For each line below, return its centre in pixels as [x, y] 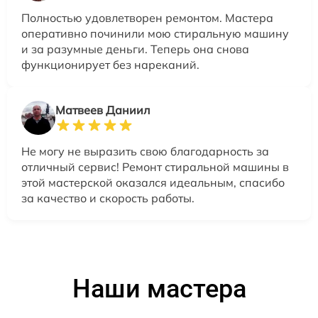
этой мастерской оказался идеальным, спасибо [153, 182]
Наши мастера [159, 289]
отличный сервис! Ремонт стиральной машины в [155, 167]
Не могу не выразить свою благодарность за [145, 151]
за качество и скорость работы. [108, 198]
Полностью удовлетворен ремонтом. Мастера [147, 18]
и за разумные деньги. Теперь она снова [135, 49]
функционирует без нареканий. [110, 65]
